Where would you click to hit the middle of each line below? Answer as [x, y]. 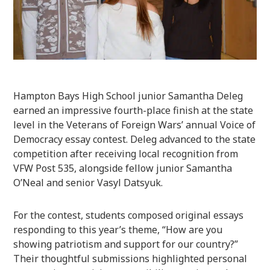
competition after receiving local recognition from [126, 153]
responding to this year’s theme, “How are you [118, 229]
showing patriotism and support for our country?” [126, 244]
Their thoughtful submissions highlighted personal [130, 258]
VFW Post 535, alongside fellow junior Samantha [123, 168]
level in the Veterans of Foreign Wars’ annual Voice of [135, 124]
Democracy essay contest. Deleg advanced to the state [135, 139]
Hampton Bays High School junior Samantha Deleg [128, 96]
